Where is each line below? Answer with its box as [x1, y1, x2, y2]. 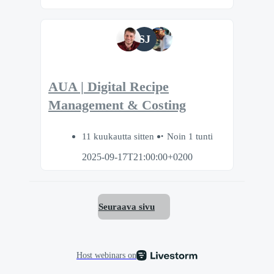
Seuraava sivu [98, 201, 155, 212]
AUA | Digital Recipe [48, 80, 169, 95]
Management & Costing [48, 98, 186, 113]
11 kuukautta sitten [82, 130, 157, 141]
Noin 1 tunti [167, 130, 213, 141]
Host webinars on [76, 250, 136, 261]
